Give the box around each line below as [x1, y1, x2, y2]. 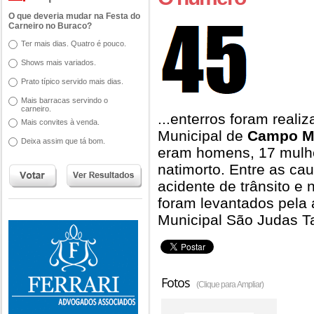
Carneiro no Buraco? [8, 21, 92, 31]
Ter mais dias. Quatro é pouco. [21, 39, 126, 48]
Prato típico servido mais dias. [21, 77, 123, 86]
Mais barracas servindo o [21, 96, 108, 104]
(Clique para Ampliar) [196, 280, 264, 289]
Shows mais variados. [21, 58, 96, 67]
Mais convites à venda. [21, 118, 100, 126]
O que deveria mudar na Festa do [8, 11, 140, 21]
